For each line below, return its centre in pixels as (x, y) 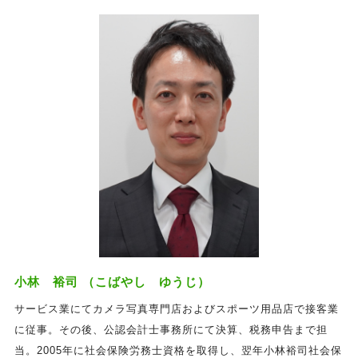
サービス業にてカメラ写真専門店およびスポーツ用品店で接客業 (176, 309)
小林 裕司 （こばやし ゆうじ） (112, 282)
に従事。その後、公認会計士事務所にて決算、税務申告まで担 (171, 330)
